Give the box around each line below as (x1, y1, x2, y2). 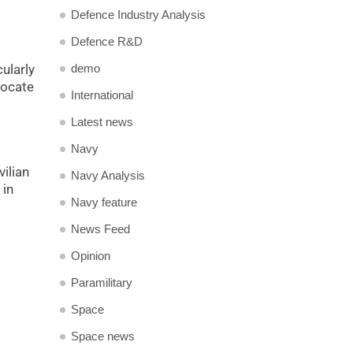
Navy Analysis (71, 169, 145, 182)
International (71, 88, 133, 102)
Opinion (71, 249, 110, 262)
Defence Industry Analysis (71, 8, 206, 21)
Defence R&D (71, 35, 143, 48)
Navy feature (71, 195, 137, 209)
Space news (71, 329, 135, 343)
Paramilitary (71, 276, 132, 289)
